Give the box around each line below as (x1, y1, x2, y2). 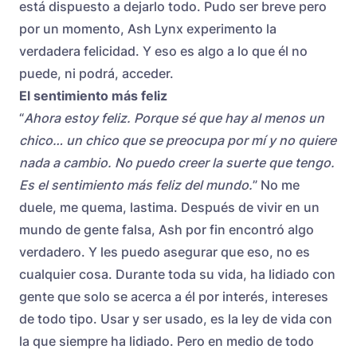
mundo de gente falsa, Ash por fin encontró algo (19, 221, 314, 237)
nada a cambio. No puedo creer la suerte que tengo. (19, 154, 335, 171)
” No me (253, 176, 300, 193)
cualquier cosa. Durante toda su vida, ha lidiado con (19, 265, 335, 282)
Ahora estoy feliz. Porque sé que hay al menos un (24, 109, 324, 126)
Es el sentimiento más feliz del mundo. (19, 176, 253, 193)
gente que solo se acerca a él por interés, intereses (19, 288, 328, 304)
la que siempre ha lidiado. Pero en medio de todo (19, 332, 314, 349)
